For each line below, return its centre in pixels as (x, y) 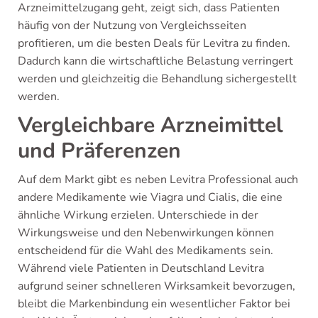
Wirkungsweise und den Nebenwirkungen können (146, 232)
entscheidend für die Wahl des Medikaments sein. (146, 250)
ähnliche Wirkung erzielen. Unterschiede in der (138, 215)
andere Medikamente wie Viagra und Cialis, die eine (150, 197)
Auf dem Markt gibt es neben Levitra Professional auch (158, 179)
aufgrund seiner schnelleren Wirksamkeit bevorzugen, (157, 286)
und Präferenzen (99, 150)
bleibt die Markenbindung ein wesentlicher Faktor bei (154, 303)
